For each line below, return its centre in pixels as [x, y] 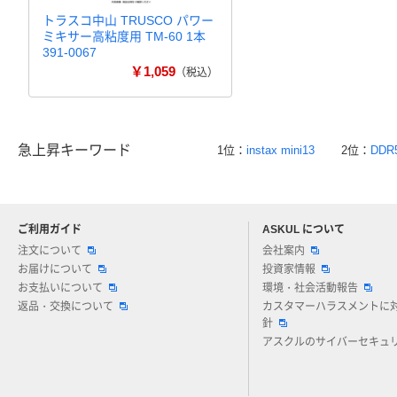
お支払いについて [60, 288]
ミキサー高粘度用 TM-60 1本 [124, 36]
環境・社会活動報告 [310, 288]
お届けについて [55, 269]
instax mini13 [280, 150]
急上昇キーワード [74, 150]
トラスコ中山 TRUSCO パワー [128, 20]
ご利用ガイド [50, 230]
